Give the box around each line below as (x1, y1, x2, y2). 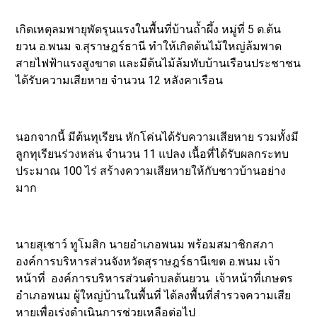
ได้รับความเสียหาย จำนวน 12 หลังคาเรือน (16, 73, 224, 87)
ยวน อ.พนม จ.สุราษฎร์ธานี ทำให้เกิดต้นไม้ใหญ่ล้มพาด (16, 39, 282, 53)
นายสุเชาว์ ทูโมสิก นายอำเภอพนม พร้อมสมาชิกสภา (16, 237, 275, 251)
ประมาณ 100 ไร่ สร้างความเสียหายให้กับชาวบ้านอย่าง (16, 163, 287, 178)
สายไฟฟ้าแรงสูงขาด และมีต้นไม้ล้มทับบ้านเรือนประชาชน (16, 56, 301, 70)
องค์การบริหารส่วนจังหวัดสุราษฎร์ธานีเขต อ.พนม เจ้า (16, 254, 281, 268)
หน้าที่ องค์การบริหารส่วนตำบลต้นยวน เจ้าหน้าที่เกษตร (16, 271, 294, 285)
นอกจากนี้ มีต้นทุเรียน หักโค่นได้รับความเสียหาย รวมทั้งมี (16, 129, 299, 144)
